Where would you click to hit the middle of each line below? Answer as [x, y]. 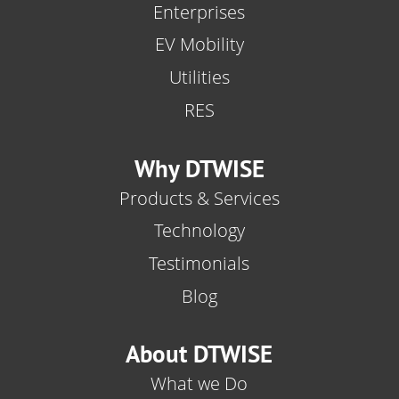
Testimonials [199, 264]
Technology [199, 231]
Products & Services [199, 198]
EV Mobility [199, 45]
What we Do [199, 384]
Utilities [199, 77]
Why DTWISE [199, 168]
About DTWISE [199, 354]
